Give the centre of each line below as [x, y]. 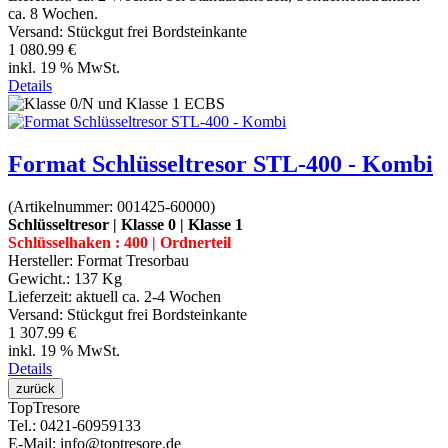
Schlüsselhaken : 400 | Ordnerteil [119, 243]
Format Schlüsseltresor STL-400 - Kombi [220, 164]
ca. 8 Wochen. [53, 14]
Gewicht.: [41, 279]
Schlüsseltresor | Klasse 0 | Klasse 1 [125, 225]
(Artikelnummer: [62, 207]
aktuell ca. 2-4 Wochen [148, 297]
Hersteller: [42, 261]
